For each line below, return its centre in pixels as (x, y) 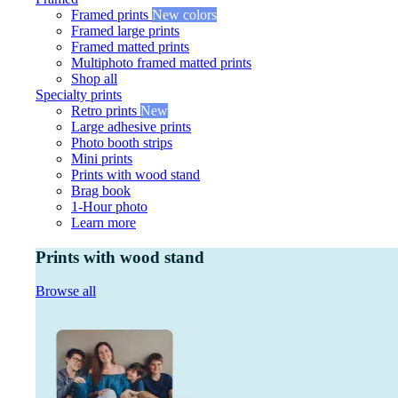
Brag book (101, 191)
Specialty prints (79, 95)
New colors (184, 15)
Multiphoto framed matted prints (161, 63)
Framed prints (111, 15)
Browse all (66, 291)
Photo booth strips (122, 143)
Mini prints (102, 159)
